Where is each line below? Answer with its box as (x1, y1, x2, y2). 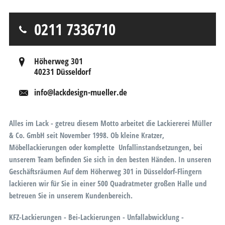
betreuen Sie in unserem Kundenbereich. (9, 190, 133, 201)
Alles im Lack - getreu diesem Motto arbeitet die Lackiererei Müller (9, 118, 212, 129)
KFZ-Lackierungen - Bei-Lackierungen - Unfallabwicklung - (9, 212, 184, 222)
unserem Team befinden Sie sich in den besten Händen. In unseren (9, 154, 211, 165)
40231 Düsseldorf (34, 66, 91, 77)
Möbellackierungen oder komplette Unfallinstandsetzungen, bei (9, 142, 202, 153)
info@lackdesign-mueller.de (34, 86, 127, 98)
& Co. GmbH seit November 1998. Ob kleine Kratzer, (9, 130, 164, 141)
